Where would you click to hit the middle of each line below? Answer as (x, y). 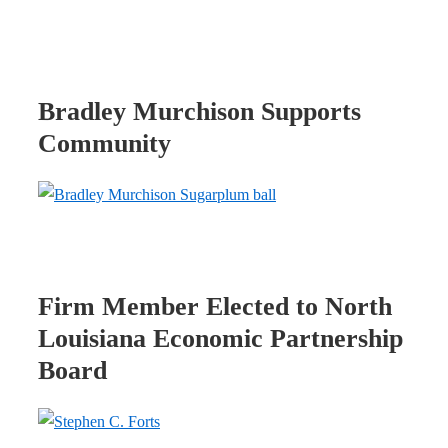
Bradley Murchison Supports (199, 111)
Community (104, 143)
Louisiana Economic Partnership (220, 338)
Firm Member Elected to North (215, 306)
